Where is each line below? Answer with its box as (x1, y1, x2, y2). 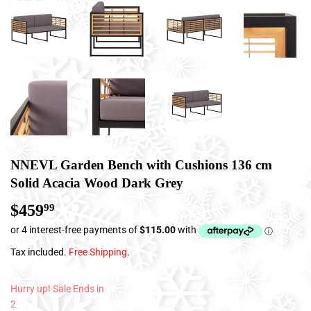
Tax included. (10, 246, 69, 258)
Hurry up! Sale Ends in (10, 283, 104, 294)
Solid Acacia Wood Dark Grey (10, 176, 183, 190)
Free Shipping (69, 246, 127, 258)
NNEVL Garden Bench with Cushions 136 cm (10, 158, 272, 172)
